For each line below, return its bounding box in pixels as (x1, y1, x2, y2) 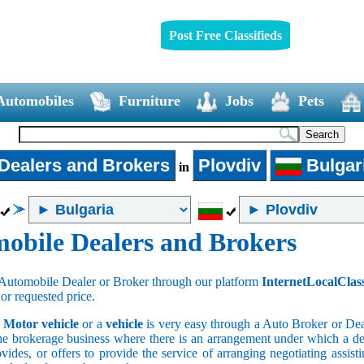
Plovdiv (197, 154, 261, 175)
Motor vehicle (2, 316, 79, 331)
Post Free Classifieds (168, 28, 282, 42)
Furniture (118, 92, 180, 109)
